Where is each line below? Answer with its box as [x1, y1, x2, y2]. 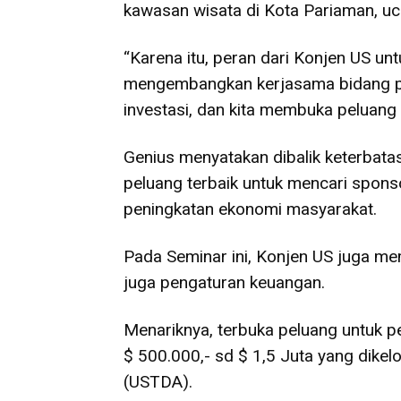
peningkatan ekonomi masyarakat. [124, 199, 377, 219]
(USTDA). [124, 371, 192, 392]
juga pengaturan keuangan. [124, 272, 325, 293]
